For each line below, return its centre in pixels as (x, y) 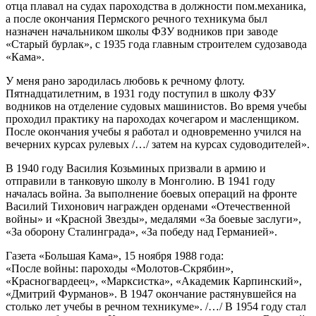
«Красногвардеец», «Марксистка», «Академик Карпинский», (154, 281)
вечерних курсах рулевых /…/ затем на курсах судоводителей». (158, 145)
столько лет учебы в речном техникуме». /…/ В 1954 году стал (156, 307)
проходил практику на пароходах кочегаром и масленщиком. (152, 119)
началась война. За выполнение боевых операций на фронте (151, 194)
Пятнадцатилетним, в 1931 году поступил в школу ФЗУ (141, 94)
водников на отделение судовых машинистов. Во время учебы (156, 107)
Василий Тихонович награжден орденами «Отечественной (148, 207)
